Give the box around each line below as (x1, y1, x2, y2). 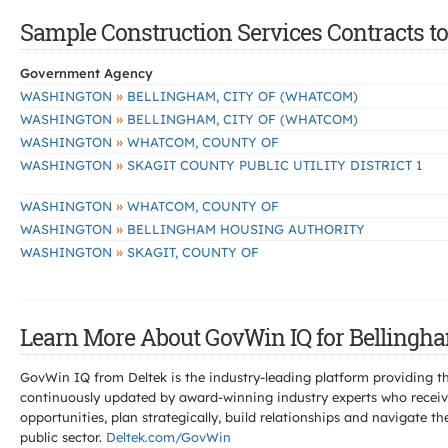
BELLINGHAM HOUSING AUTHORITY (123, 221, 365, 237)
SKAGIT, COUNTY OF (123, 244, 259, 260)
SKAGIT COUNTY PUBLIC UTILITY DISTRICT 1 (123, 157, 422, 173)
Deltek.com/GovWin (106, 429, 231, 445)
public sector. (20, 429, 106, 445)
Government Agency (20, 65, 153, 81)
